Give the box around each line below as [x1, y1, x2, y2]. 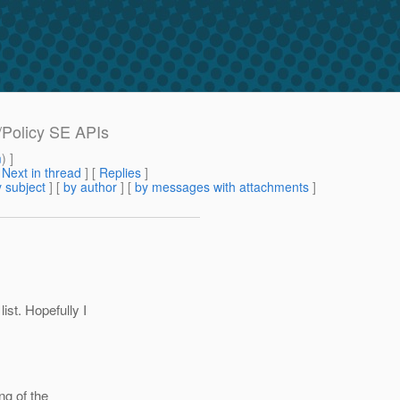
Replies [99, 163, 141, 182]
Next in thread [2, 163, 81, 182]
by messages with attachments [135, 178, 309, 196]
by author [63, 178, 117, 196]
